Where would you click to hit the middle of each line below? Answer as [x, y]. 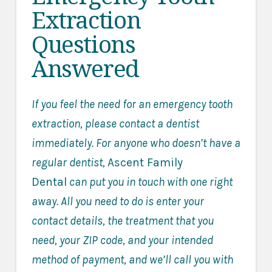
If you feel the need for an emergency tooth [132, 104]
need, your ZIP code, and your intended [122, 240]
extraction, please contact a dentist [115, 123]
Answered [85, 68]
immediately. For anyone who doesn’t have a [136, 143]
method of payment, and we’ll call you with [132, 259]
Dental [49, 182]
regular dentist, [69, 162]
